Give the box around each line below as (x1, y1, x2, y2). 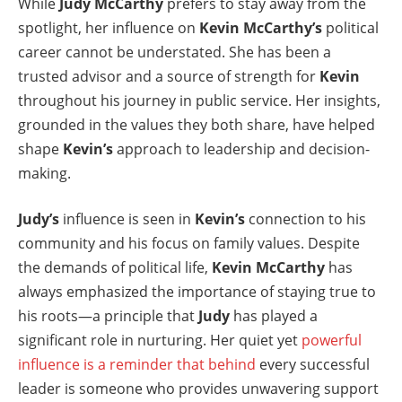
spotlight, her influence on (18, 17, 199, 38)
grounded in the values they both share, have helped (18, 114, 375, 135)
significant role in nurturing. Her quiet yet (18, 330, 301, 351)
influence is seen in (59, 209, 195, 230)
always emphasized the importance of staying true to (18, 282, 376, 302)
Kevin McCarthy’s (199, 17, 322, 38)
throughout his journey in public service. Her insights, (18, 90, 380, 110)
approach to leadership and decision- (113, 138, 370, 159)
